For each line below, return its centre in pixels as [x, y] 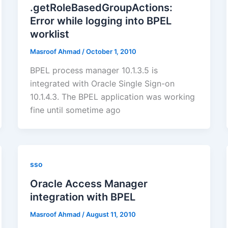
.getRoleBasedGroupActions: [101, 7]
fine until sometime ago [75, 110]
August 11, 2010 [111, 215]
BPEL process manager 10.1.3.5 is [94, 70]
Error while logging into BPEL [101, 21]
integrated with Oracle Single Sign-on [102, 84]
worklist [49, 34]
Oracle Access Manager [89, 184]
